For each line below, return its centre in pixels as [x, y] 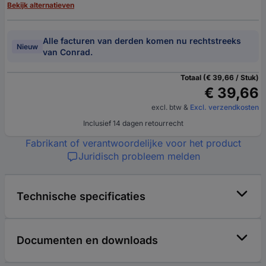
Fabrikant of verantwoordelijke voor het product [133, 143]
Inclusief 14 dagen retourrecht [133, 123]
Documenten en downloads [87, 240]
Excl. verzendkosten [224, 107]
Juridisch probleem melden [139, 156]
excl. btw [167, 107]
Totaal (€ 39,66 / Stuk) [220, 78]
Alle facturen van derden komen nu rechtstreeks [142, 41]
